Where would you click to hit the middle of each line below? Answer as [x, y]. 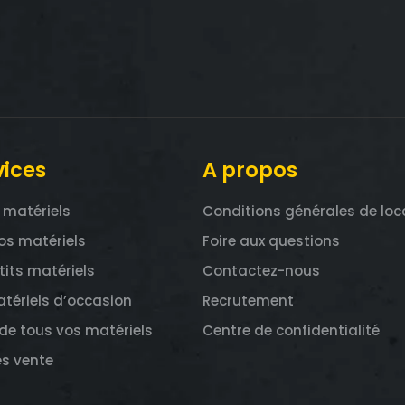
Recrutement [248, 301]
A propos [250, 170]
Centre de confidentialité [291, 331]
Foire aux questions [271, 241]
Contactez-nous [261, 271]
